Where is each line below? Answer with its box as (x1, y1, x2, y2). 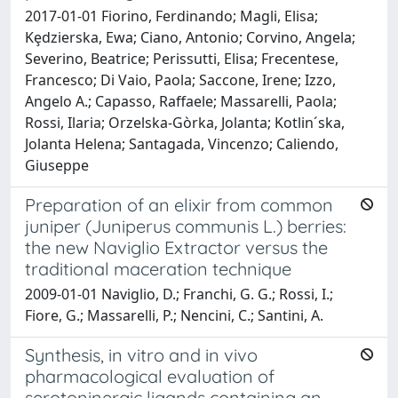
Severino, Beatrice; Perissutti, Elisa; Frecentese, (25, 48, 338, 68)
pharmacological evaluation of (25, 364, 275, 387)
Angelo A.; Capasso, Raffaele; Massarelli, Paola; (25, 91, 337, 111)
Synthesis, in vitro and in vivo (25, 343, 258, 366)
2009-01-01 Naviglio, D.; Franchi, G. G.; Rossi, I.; (25, 283, 333, 304)
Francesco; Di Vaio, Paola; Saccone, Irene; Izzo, (25, 69, 336, 90)
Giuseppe (25, 155, 89, 175)
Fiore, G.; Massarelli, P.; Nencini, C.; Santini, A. (25, 305, 323, 325)
